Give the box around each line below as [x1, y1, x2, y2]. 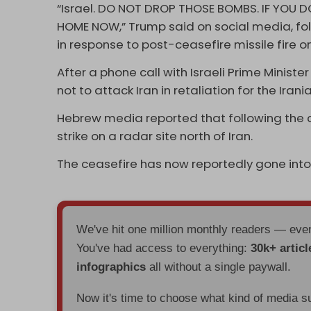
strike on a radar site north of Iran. [57, 127, 256, 144]
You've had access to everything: [76, 241, 251, 255]
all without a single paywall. [146, 260, 292, 274]
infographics [76, 260, 146, 274]
